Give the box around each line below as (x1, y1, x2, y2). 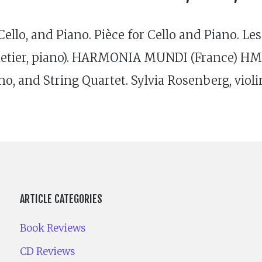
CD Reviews (20, 245, 75, 258)
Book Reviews (20, 222, 86, 235)
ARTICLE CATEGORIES (20, 192, 103, 206)
